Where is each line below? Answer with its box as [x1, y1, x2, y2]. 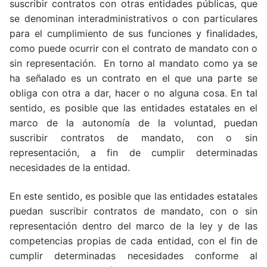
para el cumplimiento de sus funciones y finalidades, [10, 27, 257, 40]
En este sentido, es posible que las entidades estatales [10, 190, 257, 202]
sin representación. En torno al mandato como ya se [10, 57, 257, 70]
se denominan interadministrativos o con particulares [10, 13, 257, 25]
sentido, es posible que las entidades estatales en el [10, 102, 257, 114]
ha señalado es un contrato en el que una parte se [10, 72, 257, 85]
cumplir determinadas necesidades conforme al [10, 249, 257, 262]
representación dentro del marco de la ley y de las [10, 219, 257, 232]
